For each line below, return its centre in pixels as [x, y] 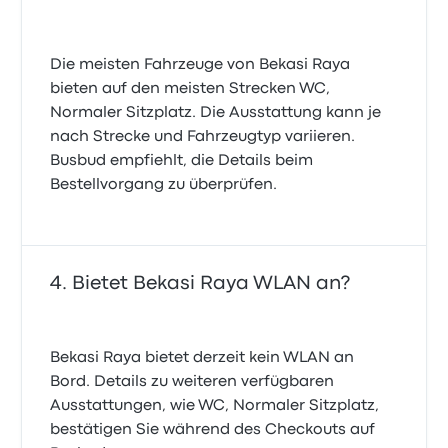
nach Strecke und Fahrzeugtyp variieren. [203, 137]
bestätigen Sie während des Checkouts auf [213, 430]
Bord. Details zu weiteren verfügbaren [192, 382]
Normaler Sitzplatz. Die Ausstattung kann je [216, 113]
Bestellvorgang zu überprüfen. [164, 185]
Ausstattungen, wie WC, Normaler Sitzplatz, [215, 406]
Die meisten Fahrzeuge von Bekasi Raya [200, 65]
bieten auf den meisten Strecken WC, [190, 89]
